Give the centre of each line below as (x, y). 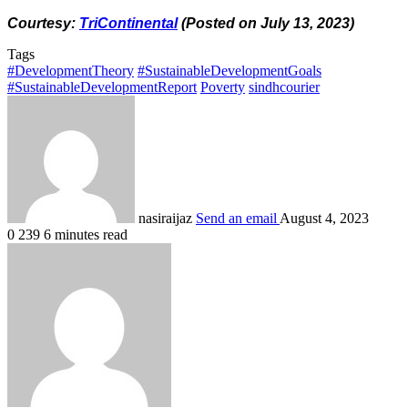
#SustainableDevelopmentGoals (229, 70)
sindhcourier (284, 87)
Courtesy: (43, 23)
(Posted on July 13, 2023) (266, 23)
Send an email (236, 218)
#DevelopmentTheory (71, 70)
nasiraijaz (165, 218)
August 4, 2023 (324, 218)
